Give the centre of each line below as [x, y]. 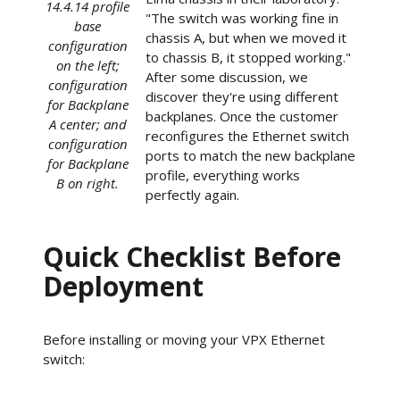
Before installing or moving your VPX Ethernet [184, 339]
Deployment [123, 286]
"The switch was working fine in [242, 18]
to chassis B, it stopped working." [248, 57]
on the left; [87, 65]
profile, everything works [223, 175]
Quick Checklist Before [192, 257]
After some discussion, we [227, 77]
